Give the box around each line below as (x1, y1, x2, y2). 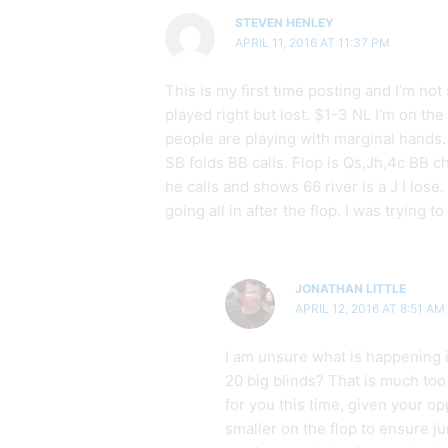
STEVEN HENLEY (234, 15, 334, 31)
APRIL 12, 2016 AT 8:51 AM (294, 301, 445, 317)
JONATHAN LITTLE (294, 281, 406, 297)
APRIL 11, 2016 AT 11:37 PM (234, 35, 390, 51)
